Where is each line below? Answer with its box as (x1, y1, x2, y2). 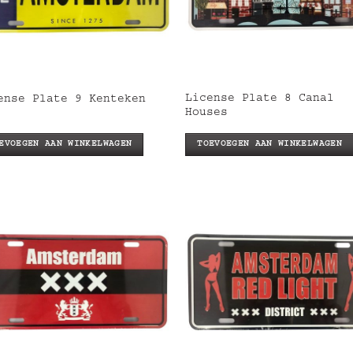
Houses (185, 108, 229, 120)
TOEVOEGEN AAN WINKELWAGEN (197, 139, 342, 149)
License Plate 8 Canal (185, 94, 335, 106)
